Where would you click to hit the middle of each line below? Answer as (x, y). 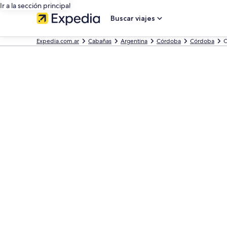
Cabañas (100, 41)
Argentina (134, 41)
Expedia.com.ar (58, 41)
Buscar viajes (133, 18)
